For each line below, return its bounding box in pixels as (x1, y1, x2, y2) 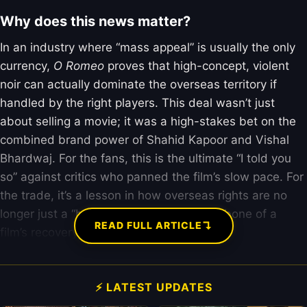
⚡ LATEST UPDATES (95, 280, 212, 294)
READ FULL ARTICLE (94, 219, 202, 232)
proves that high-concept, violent (104, 58, 289, 73)
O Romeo (53, 58, 104, 73)
